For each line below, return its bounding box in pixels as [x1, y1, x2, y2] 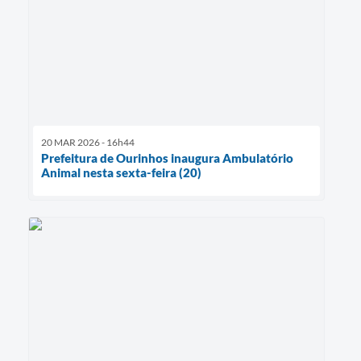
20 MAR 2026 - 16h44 [41, 136, 135, 149]
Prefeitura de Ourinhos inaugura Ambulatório [41, 151, 293, 166]
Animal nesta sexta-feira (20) [41, 165, 201, 180]
